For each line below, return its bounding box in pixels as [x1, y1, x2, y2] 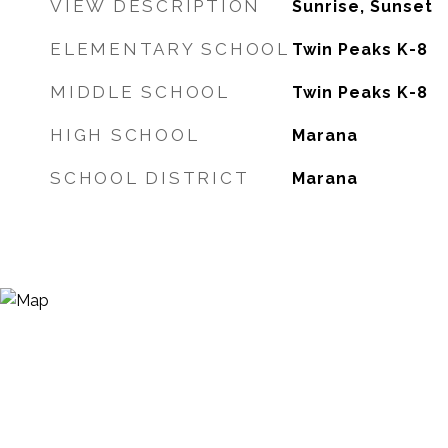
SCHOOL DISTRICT [50, 168, 250, 188]
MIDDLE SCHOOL [50, 82, 230, 102]
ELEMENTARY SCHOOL [50, 39, 290, 59]
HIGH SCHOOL [50, 125, 200, 145]
